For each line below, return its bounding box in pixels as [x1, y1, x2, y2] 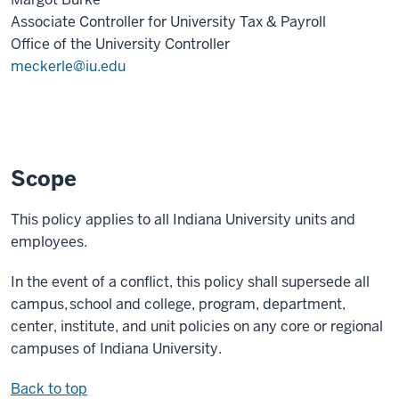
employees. [11, 232, 91, 252]
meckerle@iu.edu [11, 57, 126, 77]
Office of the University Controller [11, 35, 230, 54]
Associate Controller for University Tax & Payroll [11, 12, 326, 32]
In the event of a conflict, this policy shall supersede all [11, 273, 370, 292]
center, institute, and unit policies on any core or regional [11, 317, 383, 337]
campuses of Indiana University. [11, 339, 222, 359]
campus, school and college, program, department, [11, 295, 346, 314]
